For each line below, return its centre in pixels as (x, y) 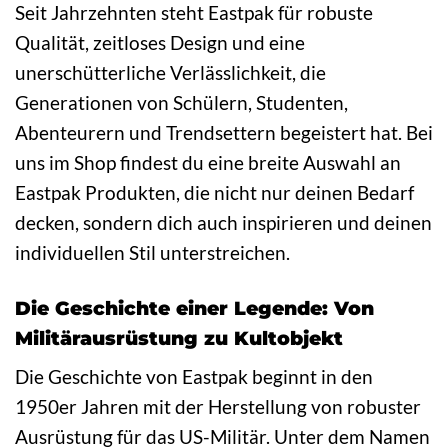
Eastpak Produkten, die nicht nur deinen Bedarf (214, 192)
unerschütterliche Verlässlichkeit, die (170, 72)
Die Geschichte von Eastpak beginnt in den (194, 377)
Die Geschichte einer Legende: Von (194, 307)
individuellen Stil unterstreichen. (152, 252)
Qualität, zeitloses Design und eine (160, 42)
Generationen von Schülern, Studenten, (181, 102)
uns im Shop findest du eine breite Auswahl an (208, 162)
